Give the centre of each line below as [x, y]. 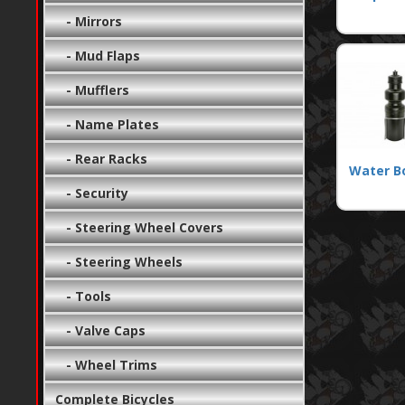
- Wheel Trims [107, 364]
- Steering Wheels [119, 261]
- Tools [84, 296]
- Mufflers [93, 89]
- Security [92, 193]
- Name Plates [108, 124]
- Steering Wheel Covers [140, 227]
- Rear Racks [102, 158]
